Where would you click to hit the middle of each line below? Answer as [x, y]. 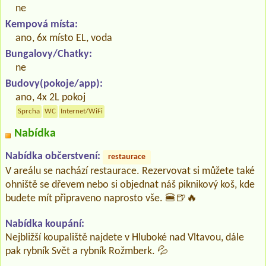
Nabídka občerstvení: [53, 156]
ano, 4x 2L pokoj [51, 97]
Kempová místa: [42, 24]
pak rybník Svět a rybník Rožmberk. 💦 [87, 251]
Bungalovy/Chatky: [49, 54]
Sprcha [29, 111]
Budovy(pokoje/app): [54, 84]
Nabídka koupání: [45, 224]
